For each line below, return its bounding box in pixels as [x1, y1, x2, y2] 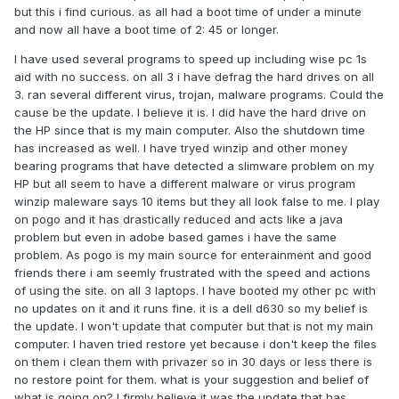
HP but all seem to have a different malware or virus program [14, 176, 355, 191]
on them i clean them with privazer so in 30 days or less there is [14, 354, 372, 370]
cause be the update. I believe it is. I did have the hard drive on [14, 105, 366, 120]
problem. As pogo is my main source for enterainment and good [14, 248, 371, 263]
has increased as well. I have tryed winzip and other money [14, 141, 347, 156]
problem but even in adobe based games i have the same [14, 230, 337, 245]
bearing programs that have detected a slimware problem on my [14, 159, 374, 174]
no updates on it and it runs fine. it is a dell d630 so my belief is [14, 301, 368, 316]
